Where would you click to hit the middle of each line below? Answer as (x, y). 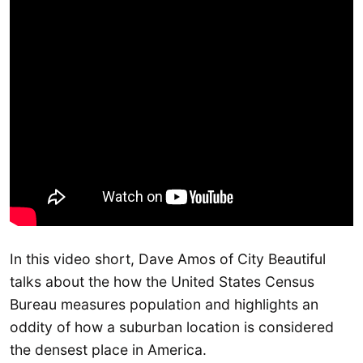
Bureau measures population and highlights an (164, 304)
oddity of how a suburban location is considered (172, 327)
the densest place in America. (108, 349)
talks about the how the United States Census (162, 281)
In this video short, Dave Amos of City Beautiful (168, 258)
